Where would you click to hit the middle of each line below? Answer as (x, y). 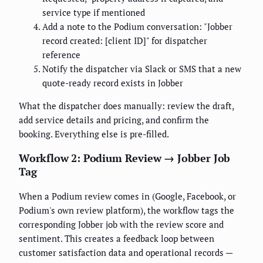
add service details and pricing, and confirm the (114, 120)
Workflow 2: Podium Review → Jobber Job (125, 158)
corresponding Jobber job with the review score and (121, 225)
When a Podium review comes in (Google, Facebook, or (127, 196)
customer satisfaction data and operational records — (126, 253)
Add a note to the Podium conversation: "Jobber (137, 27)
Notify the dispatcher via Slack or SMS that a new (142, 69)
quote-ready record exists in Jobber (113, 83)
